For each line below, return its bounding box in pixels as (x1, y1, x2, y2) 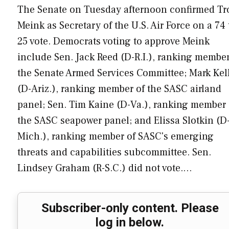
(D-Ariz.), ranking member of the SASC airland (17, 82, 221, 96)
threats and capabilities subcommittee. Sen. (17, 145, 211, 159)
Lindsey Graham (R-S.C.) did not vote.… (17, 161, 192, 175)
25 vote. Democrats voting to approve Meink (17, 34, 210, 48)
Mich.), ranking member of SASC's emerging (17, 129, 214, 143)
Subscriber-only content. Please (41, 201, 219, 216)
